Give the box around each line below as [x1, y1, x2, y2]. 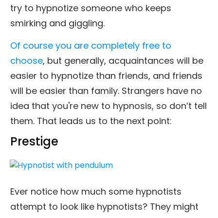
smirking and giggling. [10, 17, 105, 29]
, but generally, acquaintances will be [43, 54, 203, 67]
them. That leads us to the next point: [10, 114, 172, 127]
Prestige [10, 133, 58, 149]
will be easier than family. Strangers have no [10, 84, 202, 97]
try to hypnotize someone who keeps [10, 1, 171, 14]
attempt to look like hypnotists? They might [10, 200, 199, 213]
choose [10, 54, 43, 67]
